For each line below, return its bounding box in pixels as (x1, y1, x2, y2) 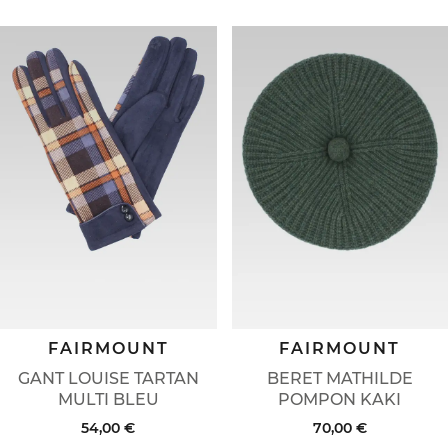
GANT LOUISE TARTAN (17, 369, 199, 389)
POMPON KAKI (278, 390, 402, 410)
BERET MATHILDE (266, 369, 413, 389)
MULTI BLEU (57, 390, 159, 410)
